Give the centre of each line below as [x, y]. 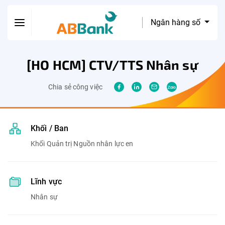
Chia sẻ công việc [75, 87]
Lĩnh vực [46, 182]
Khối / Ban [49, 128]
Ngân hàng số [177, 22]
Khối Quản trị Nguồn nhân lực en [82, 144]
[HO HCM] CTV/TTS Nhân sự [113, 65]
